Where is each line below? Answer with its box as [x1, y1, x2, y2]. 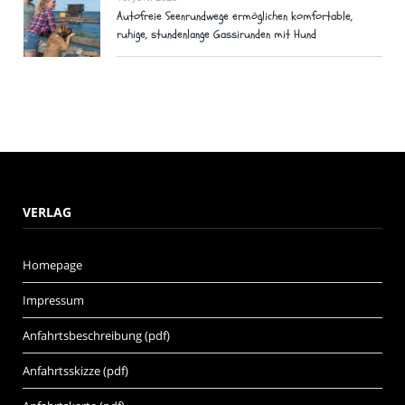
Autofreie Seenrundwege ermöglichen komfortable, [117, 7, 353, 24]
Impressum [23, 292, 84, 309]
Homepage [23, 257, 82, 274]
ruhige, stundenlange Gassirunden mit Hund [117, 25, 316, 42]
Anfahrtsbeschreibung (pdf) [23, 327, 170, 344]
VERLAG [23, 203, 71, 221]
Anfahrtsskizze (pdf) [23, 363, 128, 380]
